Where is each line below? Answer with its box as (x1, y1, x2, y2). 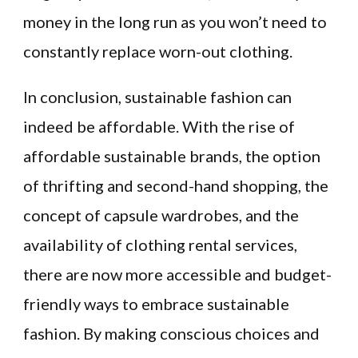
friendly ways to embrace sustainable (23, 294, 289, 314)
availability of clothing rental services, (23, 235, 297, 255)
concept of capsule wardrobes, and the (23, 205, 299, 225)
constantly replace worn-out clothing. (23, 42, 292, 62)
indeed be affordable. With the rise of (23, 117, 295, 137)
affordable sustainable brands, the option (23, 146, 320, 166)
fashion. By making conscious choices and (23, 324, 320, 344)
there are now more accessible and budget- (23, 265, 332, 284)
